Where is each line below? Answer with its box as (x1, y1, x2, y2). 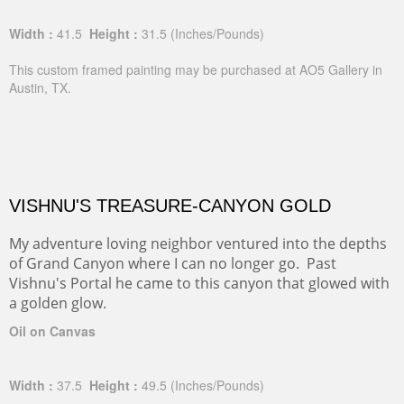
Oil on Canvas (9, 322, 96, 340)
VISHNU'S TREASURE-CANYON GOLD (9, 196, 331, 216)
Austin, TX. (9, 78, 71, 96)
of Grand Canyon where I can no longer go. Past (9, 253, 336, 273)
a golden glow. (9, 293, 106, 313)
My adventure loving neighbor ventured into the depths (9, 234, 387, 253)
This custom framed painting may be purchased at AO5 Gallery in (9, 60, 382, 78)
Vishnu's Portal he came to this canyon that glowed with (9, 273, 390, 293)
